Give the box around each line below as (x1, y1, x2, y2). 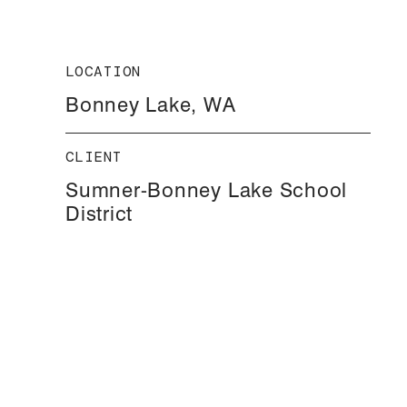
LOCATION (65, 62, 142, 82)
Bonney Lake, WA (65, 96, 236, 117)
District (65, 205, 134, 226)
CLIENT (65, 147, 123, 167)
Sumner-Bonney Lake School (65, 182, 348, 203)
